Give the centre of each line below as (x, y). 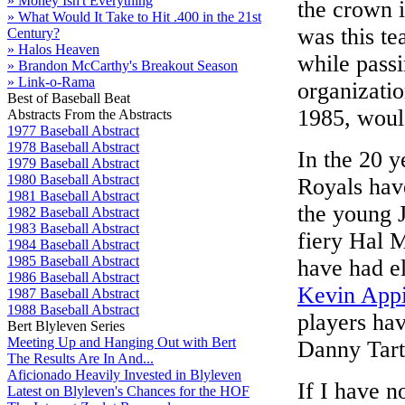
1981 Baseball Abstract (73, 196)
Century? (33, 33)
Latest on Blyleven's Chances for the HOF (128, 391)
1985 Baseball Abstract (73, 261)
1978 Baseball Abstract (73, 147)
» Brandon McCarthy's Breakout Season (122, 66)
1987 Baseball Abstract (73, 293)
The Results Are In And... (80, 358)
